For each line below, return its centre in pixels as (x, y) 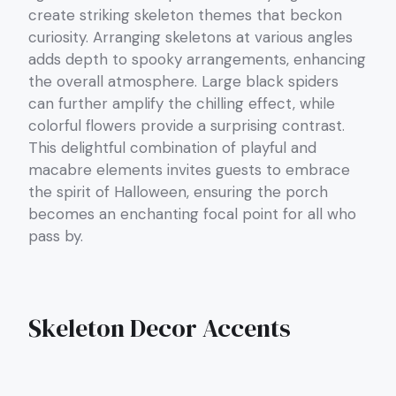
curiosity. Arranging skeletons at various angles (190, 38)
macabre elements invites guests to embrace (189, 170)
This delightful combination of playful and (172, 148)
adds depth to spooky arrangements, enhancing (197, 60)
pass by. (56, 236)
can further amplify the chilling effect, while (182, 104)
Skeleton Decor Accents (160, 328)
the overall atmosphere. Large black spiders (183, 82)
